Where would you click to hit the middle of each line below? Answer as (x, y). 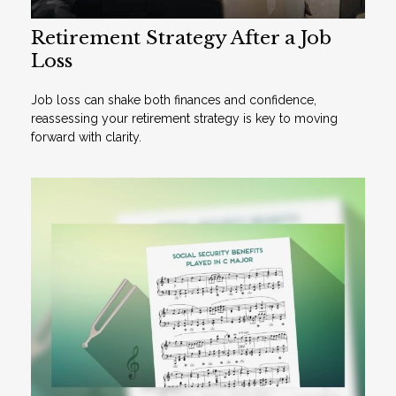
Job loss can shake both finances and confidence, (174, 99)
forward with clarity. (86, 137)
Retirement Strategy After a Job (181, 38)
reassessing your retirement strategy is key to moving (184, 118)
